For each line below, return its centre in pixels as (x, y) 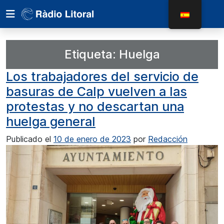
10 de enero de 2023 (92, 139)
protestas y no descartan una (95, 106)
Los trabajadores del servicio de (102, 76)
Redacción (168, 139)
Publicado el (30, 139)
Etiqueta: (91, 54)
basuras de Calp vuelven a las (96, 91)
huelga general (51, 121)
